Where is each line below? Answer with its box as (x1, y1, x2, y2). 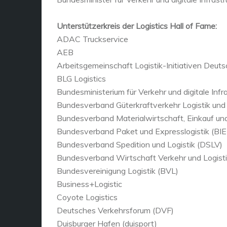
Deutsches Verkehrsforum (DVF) (57, 205, 174, 215)
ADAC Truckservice (57, 33, 128, 44)
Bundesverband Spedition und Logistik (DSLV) (57, 139, 222, 149)
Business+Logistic (57, 178, 122, 189)
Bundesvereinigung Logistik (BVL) (57, 165, 178, 176)
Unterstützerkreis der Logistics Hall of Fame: (57, 20, 217, 31)
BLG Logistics (57, 73, 106, 84)
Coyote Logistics (57, 192, 118, 202)
